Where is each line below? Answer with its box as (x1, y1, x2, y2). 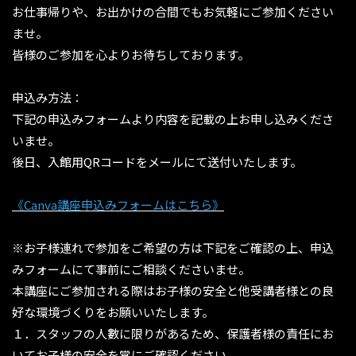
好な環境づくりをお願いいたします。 (12, 304, 214, 321)
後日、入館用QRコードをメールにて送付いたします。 (12, 153, 302, 171)
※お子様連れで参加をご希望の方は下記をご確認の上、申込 (12, 239, 334, 257)
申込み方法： (12, 89, 83, 106)
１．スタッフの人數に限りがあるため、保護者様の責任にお (12, 325, 334, 342)
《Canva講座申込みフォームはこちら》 (12, 196, 224, 214)
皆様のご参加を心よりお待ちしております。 (12, 46, 250, 64)
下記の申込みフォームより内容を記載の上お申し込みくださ (12, 110, 334, 128)
